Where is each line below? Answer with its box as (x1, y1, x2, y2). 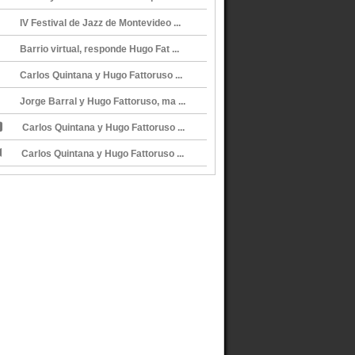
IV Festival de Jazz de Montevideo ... (20, 17, 181, 29)
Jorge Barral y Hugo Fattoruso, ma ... (20, 96, 185, 107)
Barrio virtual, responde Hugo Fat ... (20, 44, 179, 55)
